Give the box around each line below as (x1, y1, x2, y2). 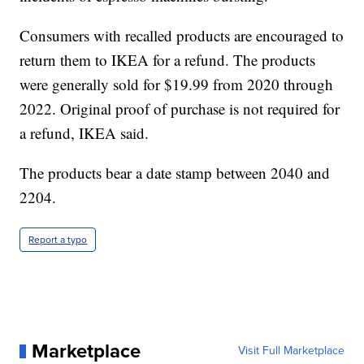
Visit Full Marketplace (237, 342, 344, 360)
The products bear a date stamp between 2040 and (19, 162, 331, 184)
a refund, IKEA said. (19, 123, 149, 144)
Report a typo (28, 232, 88, 248)
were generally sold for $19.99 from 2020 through (19, 74, 334, 95)
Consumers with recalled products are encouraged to (19, 25, 344, 46)
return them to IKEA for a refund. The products (19, 50, 316, 71)
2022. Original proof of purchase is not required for (19, 98, 340, 119)
